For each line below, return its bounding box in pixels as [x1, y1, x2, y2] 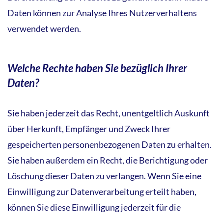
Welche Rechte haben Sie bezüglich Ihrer [7, 61, 187, 75]
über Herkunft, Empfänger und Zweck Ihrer [7, 123, 170, 134]
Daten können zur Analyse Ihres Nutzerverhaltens [7, 7, 197, 18]
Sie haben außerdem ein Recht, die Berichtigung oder [7, 154, 208, 165]
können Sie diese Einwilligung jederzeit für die [7, 201, 181, 213]
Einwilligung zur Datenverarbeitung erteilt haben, [7, 186, 196, 197]
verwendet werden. [7, 23, 81, 34]
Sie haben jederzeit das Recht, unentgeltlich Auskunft [7, 107, 210, 118]
